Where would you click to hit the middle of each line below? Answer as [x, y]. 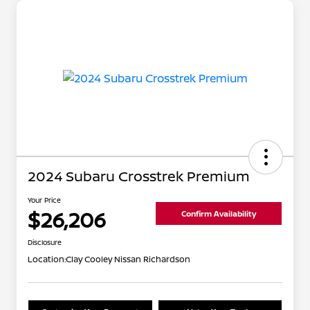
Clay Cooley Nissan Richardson [128, 259]
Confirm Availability [219, 213]
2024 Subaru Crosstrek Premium [139, 176]
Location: [47, 259]
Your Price [44, 200]
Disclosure [45, 243]
